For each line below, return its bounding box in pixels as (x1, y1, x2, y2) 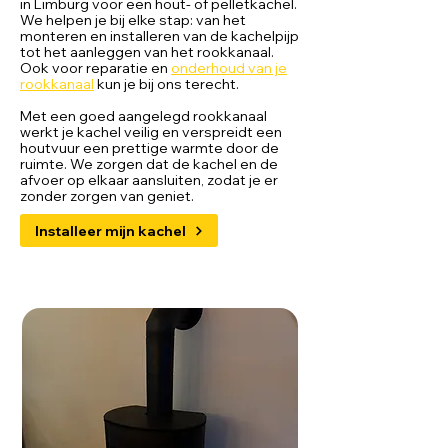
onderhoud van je (171, 59, 287, 77)
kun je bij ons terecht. (94, 75, 239, 93)
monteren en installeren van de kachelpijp (20, 27, 299, 45)
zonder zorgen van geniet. (20, 187, 194, 205)
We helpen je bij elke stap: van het (20, 11, 246, 29)
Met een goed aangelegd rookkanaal (20, 107, 267, 125)
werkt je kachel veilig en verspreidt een (20, 123, 282, 141)
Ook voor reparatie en (20, 59, 171, 77)
